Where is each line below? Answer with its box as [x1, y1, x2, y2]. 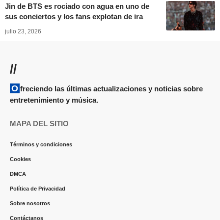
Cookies [10, 156, 31, 163]
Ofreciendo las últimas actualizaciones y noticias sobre [11, 83, 18, 94]
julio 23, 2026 [5, 28, 41, 35]
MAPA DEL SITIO [10, 119, 69, 128]
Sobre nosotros [10, 200, 50, 207]
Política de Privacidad [10, 186, 65, 192]
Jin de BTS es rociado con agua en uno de [5, 2, 149, 11]
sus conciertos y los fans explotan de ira [5, 12, 143, 21]
